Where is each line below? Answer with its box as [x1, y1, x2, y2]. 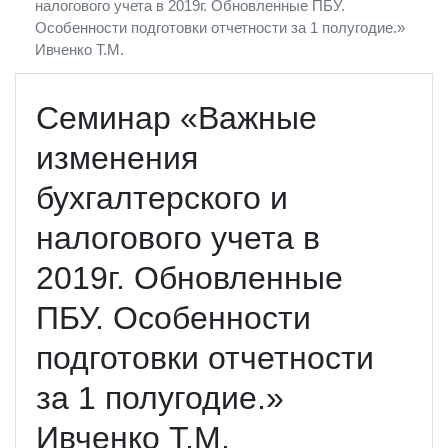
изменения [36, 139, 198, 176]
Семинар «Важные [36, 99, 317, 136]
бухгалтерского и [36, 179, 288, 216]
